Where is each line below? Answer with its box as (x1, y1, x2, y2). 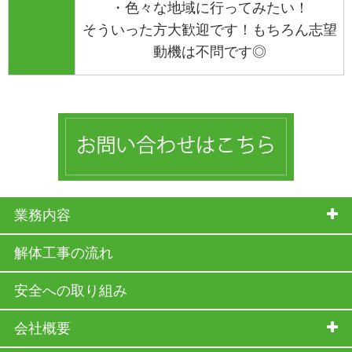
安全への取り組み (13, 282, 127, 299)
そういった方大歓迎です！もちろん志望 (82, 22, 337, 38)
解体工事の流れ (13, 244, 113, 261)
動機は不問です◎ (152, 44, 266, 60)
